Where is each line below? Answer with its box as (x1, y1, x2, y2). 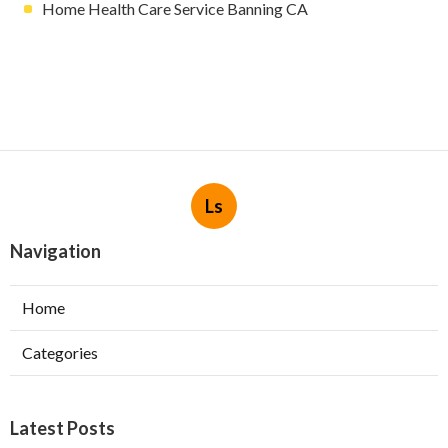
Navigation (10, 239, 101, 262)
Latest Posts (10, 416, 115, 439)
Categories (22, 342, 98, 362)
